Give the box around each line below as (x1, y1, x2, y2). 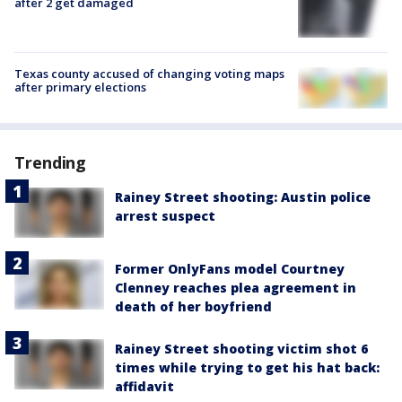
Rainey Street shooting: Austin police (115, 188, 371, 205)
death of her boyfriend (115, 298, 272, 316)
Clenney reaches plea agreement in (115, 279, 356, 297)
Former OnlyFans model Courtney (115, 260, 345, 278)
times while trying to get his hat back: (115, 359, 380, 377)
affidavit (115, 378, 174, 396)
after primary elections (14, 79, 146, 96)
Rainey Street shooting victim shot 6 (115, 340, 368, 358)
